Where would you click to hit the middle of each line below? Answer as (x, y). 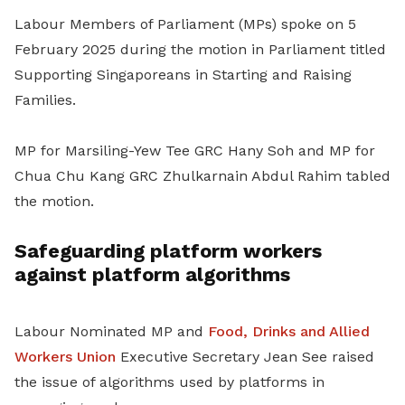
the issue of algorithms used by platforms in (170, 382)
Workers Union (65, 357)
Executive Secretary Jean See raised (245, 357)
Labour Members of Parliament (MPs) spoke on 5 (185, 24)
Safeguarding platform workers (168, 251)
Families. (45, 100)
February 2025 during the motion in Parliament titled (200, 50)
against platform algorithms (152, 275)
